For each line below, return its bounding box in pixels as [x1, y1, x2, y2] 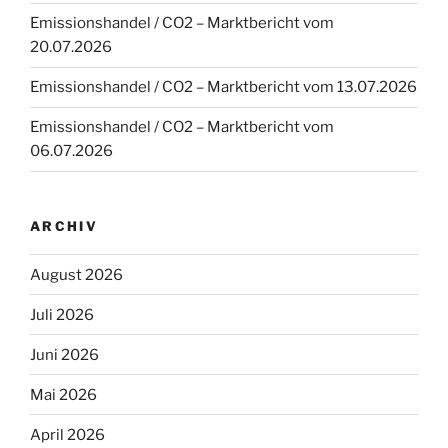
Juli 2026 [30, 305, 94, 324]
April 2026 [30, 425, 105, 444]
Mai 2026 [30, 385, 97, 404]
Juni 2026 [30, 345, 99, 364]
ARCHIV [30, 217, 99, 234]
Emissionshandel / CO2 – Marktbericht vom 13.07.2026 [30, 78, 417, 97]
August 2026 [30, 265, 123, 284]
